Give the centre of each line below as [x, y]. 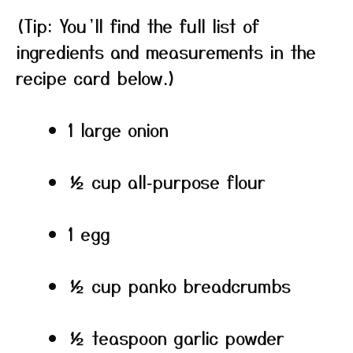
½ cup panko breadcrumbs [179, 285]
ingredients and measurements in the [166, 51]
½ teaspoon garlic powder [176, 337]
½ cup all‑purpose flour [167, 181]
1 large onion [118, 129]
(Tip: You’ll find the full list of [137, 25]
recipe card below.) [96, 77]
